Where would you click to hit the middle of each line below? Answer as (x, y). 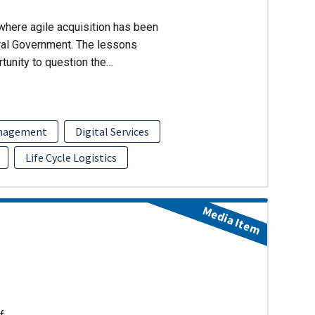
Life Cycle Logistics (71, 157)
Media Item (231, 220)
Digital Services (112, 131)
